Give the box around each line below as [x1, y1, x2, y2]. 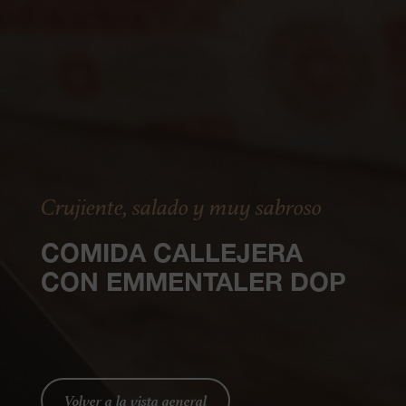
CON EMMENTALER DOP [40, 266, 346, 296]
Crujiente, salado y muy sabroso [40, 189, 322, 223]
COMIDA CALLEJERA [40, 237, 303, 267]
